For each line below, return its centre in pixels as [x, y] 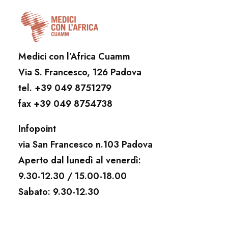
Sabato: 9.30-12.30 [59, 192]
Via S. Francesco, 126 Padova [80, 72]
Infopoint [37, 129]
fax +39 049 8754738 [65, 104]
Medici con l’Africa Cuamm [74, 56]
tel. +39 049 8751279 [65, 88]
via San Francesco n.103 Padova [85, 144]
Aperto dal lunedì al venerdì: [80, 160]
